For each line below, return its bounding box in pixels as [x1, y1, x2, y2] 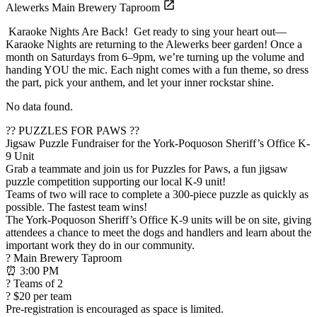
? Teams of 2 [6, 277, 63, 289]
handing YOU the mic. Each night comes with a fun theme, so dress [6, 63, 309, 76]
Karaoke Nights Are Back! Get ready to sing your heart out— [6, 25, 287, 38]
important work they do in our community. [6, 238, 195, 251]
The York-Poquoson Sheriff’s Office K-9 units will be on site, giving [6, 213, 311, 226]
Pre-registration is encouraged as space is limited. [6, 302, 224, 315]
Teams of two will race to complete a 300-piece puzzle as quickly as [6, 188, 309, 200]
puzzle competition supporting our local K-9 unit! [6, 175, 226, 188]
